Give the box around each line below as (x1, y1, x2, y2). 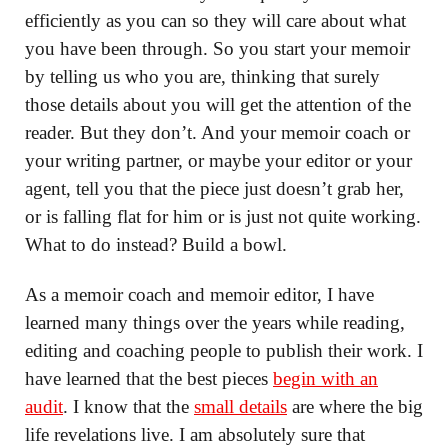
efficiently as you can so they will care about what (25, 9, 406, 31)
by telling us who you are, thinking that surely (25, 65, 380, 87)
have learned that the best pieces (25, 367, 273, 389)
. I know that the (63, 395, 194, 417)
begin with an (273, 367, 378, 389)
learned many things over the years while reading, (25, 311, 405, 333)
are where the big (287, 395, 423, 417)
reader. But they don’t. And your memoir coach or (25, 121, 410, 143)
